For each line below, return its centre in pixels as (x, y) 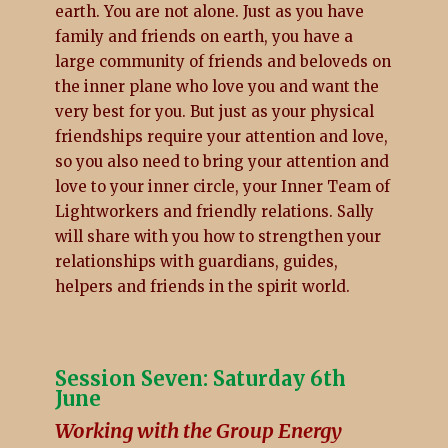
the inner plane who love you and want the (216, 86)
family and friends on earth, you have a (203, 36)
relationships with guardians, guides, (196, 261)
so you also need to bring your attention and (221, 161)
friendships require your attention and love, (221, 136)
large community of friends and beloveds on (222, 61)
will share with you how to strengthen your (217, 236)
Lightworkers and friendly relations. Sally (214, 211)
